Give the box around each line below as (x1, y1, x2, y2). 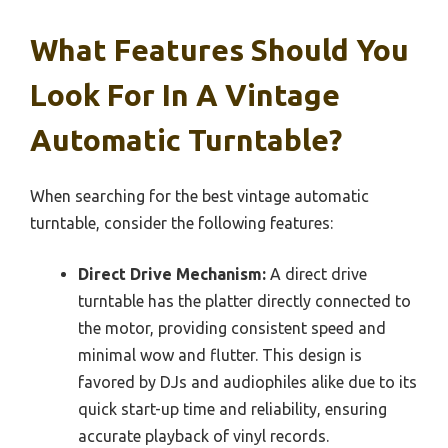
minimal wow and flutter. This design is (78, 345, 362, 364)
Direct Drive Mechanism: (78, 264, 266, 283)
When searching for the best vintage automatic (30, 186, 369, 205)
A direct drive (266, 264, 367, 283)
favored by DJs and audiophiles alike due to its (78, 372, 417, 391)
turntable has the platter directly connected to (78, 291, 411, 310)
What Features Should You (30, 32, 409, 67)
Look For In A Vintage (30, 77, 340, 112)
